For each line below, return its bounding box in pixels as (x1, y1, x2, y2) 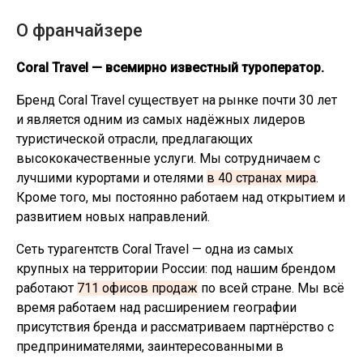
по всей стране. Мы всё (198, 280, 344, 296)
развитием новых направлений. (16, 209, 210, 224)
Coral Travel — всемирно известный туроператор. (16, 60, 324, 75)
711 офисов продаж (77, 280, 198, 296)
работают (16, 280, 77, 296)
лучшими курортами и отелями (16, 170, 207, 186)
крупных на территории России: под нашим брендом (16, 261, 335, 276)
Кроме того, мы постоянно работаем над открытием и (16, 190, 345, 205)
